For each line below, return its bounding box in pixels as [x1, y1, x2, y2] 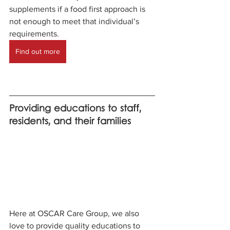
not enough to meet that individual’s [9, 17, 141, 26]
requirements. [9, 29, 61, 39]
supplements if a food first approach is [9, 5, 147, 14]
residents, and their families [9, 116, 131, 129]
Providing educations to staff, [9, 103, 144, 116]
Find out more [15, 47, 60, 56]
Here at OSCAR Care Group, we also [9, 208, 141, 218]
